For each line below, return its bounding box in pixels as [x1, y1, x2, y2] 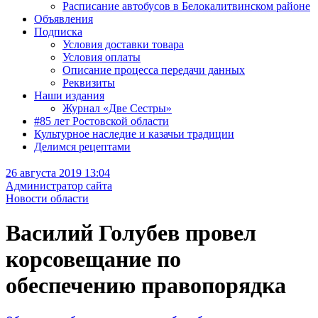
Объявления [34, 13, 93, 25]
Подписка [34, 26, 82, 38]
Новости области [6, 192, 89, 204]
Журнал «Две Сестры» [62, 102, 172, 114]
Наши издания [34, 89, 104, 102]
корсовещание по [6, 246, 181, 273]
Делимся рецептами [34, 141, 131, 153]
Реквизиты [62, 77, 115, 89]
